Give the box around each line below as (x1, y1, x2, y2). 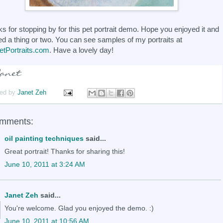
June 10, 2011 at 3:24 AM (4, 160, 85, 168)
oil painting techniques (4, 134, 84, 142)
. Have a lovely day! (49, 46, 113, 55)
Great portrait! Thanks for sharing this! (4, 147, 125, 155)
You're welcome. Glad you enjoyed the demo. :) (4, 204, 154, 212)
